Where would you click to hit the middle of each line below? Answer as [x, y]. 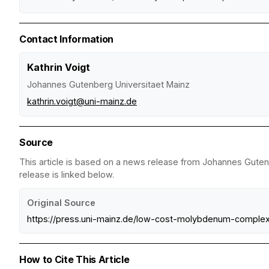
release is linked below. [67, 175]
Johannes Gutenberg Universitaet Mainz [108, 85]
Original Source [61, 203]
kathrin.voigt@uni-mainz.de [82, 101]
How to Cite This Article [74, 260]
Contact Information [66, 39]
